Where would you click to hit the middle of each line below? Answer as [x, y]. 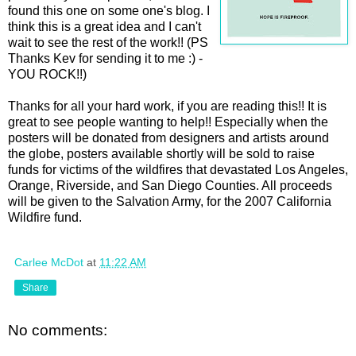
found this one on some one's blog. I [109, 10]
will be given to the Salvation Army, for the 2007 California [170, 201]
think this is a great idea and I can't [104, 26]
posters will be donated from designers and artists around [168, 137]
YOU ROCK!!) [47, 74]
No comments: [58, 330]
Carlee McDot [49, 262]
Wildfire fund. [45, 217]
